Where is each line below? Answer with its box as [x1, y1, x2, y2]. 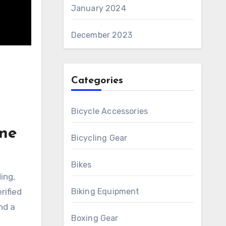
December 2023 [71, 30, 133, 40]
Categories [71, 76, 123, 86]
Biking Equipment [71, 187, 140, 196]
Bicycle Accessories [71, 106, 148, 116]
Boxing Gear [71, 213, 119, 223]
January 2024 [71, 4, 126, 13]
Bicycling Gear [71, 133, 128, 143]
